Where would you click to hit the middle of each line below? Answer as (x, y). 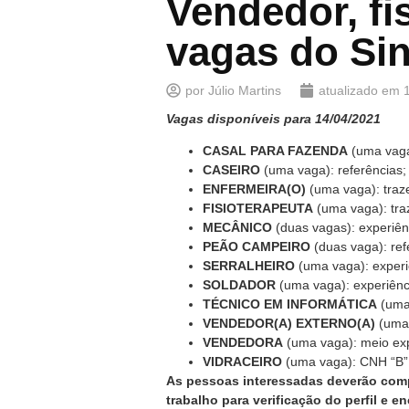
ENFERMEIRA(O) (254, 189)
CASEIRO (231, 169)
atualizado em (359, 90)
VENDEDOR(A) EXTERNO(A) (289, 323)
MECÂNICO (237, 227)
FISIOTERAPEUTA (258, 208)
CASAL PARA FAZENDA (275, 150)
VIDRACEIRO (242, 361)
